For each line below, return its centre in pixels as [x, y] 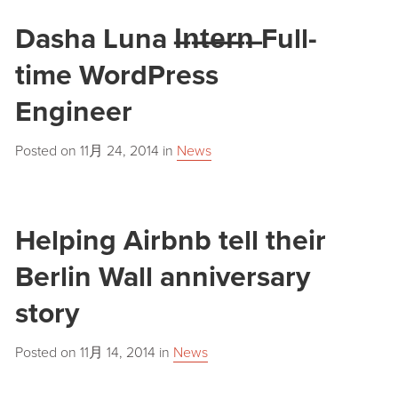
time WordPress [116, 75]
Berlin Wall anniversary [162, 277]
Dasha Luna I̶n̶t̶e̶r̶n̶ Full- [166, 39]
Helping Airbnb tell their [170, 240]
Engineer [73, 111]
